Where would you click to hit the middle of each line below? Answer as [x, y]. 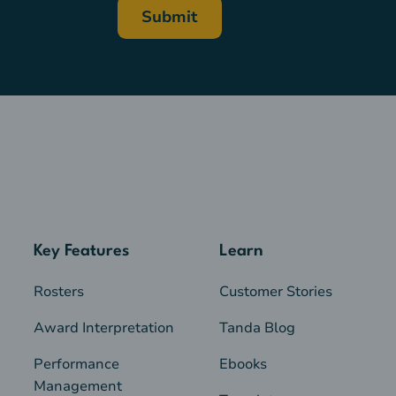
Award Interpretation [104, 327]
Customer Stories [275, 291]
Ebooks [243, 364]
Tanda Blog [257, 327]
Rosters [59, 291]
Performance [77, 364]
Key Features [82, 251]
